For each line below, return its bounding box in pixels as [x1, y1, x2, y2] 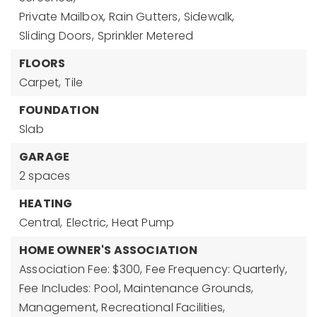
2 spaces [19, 168, 71, 184]
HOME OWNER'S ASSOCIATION [19, 242, 197, 258]
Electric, [66, 214, 109, 231]
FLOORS [19, 55, 66, 71]
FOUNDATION [19, 102, 99, 118]
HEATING [19, 195, 73, 212]
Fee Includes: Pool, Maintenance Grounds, [19, 280, 254, 296]
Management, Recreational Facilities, [19, 299, 226, 316]
